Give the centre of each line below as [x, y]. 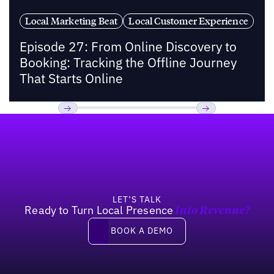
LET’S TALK [137, 199]
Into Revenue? [211, 211]
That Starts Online [71, 78]
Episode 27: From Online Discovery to [128, 46]
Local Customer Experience [188, 21]
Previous [79, 126]
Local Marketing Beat [71, 21]
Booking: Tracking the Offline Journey [128, 62]
